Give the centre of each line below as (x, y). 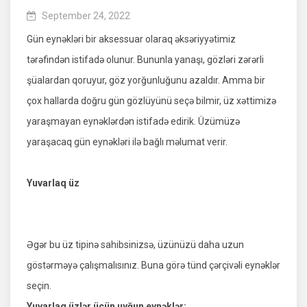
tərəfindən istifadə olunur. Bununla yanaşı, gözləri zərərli (145, 60)
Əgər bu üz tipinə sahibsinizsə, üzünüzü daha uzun (135, 245)
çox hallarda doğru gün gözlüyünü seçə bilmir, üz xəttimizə (151, 101)
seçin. (39, 286)
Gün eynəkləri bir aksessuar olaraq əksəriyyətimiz (131, 39)
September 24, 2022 (86, 16)
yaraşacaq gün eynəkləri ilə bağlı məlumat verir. (127, 142)
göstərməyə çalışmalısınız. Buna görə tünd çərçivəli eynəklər (153, 266)
